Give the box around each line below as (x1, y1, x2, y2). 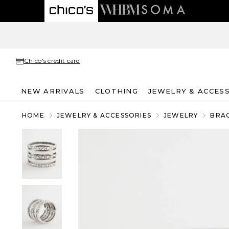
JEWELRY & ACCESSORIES (56, 111, 152, 119)
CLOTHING (95, 86, 139, 95)
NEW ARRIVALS (21, 86, 85, 95)
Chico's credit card (24, 57, 80, 64)
